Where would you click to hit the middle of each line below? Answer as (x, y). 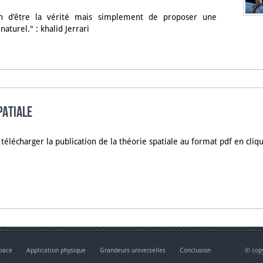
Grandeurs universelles (133, 250)
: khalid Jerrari (63, 29)
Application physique (56, 250)
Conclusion (195, 250)
